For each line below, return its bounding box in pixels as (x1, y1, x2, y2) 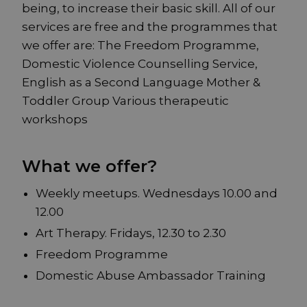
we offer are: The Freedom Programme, (22, 38, 259, 53)
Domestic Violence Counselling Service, (22, 57, 258, 71)
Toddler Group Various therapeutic (22, 94, 229, 108)
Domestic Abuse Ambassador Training (36, 269, 266, 283)
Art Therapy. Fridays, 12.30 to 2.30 (36, 226, 226, 241)
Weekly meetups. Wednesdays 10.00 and (36, 186, 278, 201)
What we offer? (22, 156, 157, 177)
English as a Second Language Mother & (22, 75, 260, 90)
